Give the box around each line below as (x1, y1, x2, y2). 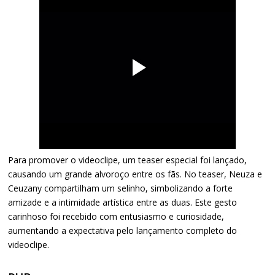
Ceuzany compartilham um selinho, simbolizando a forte (8, 182, 233, 194)
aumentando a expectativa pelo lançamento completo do (8, 224, 238, 236)
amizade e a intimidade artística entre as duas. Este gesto (8, 196, 238, 208)
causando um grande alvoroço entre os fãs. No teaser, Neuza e (8, 168, 263, 180)
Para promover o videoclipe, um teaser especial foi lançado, (8, 153, 247, 166)
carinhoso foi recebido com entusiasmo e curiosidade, (8, 210, 225, 222)
